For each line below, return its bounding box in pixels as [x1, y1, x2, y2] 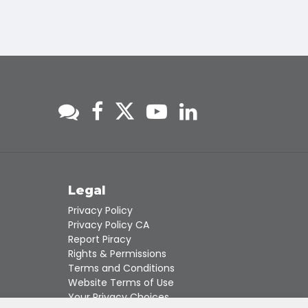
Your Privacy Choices [67, 290, 169, 305]
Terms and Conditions [67, 261, 175, 276]
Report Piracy [67, 232, 131, 247]
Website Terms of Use [67, 276, 174, 290]
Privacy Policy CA [67, 218, 149, 232]
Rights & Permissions [67, 247, 166, 261]
